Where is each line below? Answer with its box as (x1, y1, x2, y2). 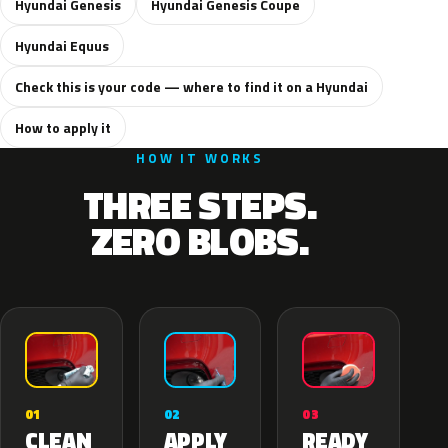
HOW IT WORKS (135, 148, 265, 168)
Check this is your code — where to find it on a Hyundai (15, 76, 368, 97)
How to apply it (15, 117, 111, 138)
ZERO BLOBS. (90, 212, 310, 270)
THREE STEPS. (82, 176, 318, 234)
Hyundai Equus (15, 35, 109, 56)
